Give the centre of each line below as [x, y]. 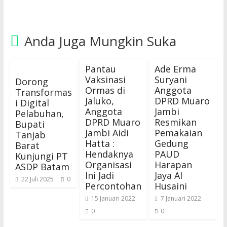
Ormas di [105, 90]
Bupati [30, 124]
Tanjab [30, 135]
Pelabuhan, [39, 114]
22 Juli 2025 [37, 179]
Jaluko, [99, 101]
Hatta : [100, 144]
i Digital [32, 103]
